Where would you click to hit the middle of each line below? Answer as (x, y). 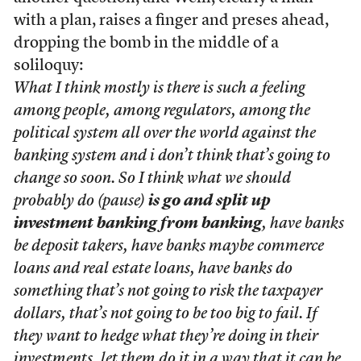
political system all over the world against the (164, 134)
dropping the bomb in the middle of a (146, 44)
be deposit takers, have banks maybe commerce (168, 247)
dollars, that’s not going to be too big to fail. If (165, 314)
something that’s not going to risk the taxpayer (168, 292)
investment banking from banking (137, 224)
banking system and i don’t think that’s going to (172, 156)
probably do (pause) (81, 201)
